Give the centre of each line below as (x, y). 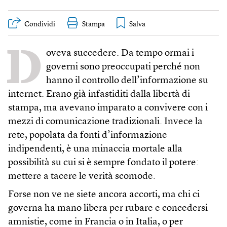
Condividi (40, 24)
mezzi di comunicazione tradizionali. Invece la (105, 122)
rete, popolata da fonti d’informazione (88, 136)
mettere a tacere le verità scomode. (82, 177)
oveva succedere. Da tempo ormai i (120, 53)
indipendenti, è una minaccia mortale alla (95, 149)
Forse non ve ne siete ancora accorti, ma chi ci (104, 195)
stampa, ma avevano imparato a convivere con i (108, 108)
